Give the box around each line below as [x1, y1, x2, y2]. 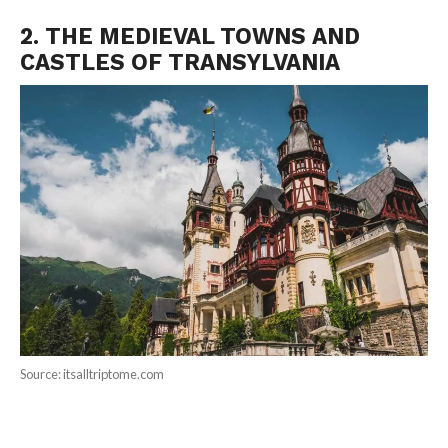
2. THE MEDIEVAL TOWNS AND [19, 22, 360, 49]
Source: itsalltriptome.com [19, 365, 164, 382]
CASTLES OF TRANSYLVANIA [19, 48, 340, 75]
